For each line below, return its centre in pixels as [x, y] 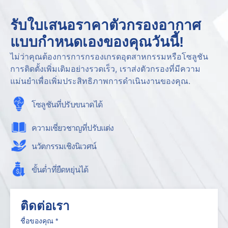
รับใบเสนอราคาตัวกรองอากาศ [106, 35]
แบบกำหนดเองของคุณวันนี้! [97, 51]
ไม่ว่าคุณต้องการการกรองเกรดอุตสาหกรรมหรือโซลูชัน [109, 66]
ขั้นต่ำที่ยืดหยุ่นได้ [60, 179]
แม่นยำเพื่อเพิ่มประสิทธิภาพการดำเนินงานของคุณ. [100, 90]
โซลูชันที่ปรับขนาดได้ [67, 114]
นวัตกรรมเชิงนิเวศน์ [64, 155]
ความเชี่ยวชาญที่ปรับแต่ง [73, 137]
